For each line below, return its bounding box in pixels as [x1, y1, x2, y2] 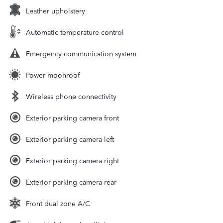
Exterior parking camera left [26, 134, 114, 144]
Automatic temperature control [26, 27, 124, 37]
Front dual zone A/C [26, 198, 90, 209]
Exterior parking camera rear [26, 177, 116, 187]
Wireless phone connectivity [26, 91, 116, 102]
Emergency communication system [26, 48, 136, 59]
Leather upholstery [26, 5, 85, 16]
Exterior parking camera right [26, 155, 119, 166]
